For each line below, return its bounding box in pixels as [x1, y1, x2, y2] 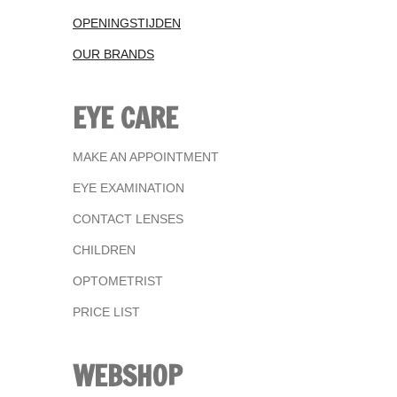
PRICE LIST [73, 304, 140, 319]
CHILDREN [73, 242, 136, 257]
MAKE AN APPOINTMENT [73, 149, 219, 164]
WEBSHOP [73, 355, 183, 395]
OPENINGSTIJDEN [73, 15, 181, 30]
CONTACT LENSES [73, 211, 183, 226]
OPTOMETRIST [73, 273, 163, 288]
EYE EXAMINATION [73, 180, 184, 195]
